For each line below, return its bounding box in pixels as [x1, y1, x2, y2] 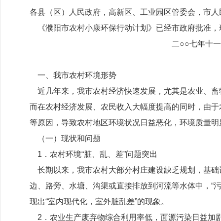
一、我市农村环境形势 [30, 71, 116, 79]
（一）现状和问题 [30, 134, 101, 143]
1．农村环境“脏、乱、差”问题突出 [30, 150, 157, 158]
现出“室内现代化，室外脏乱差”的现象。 [30, 197, 169, 206]
